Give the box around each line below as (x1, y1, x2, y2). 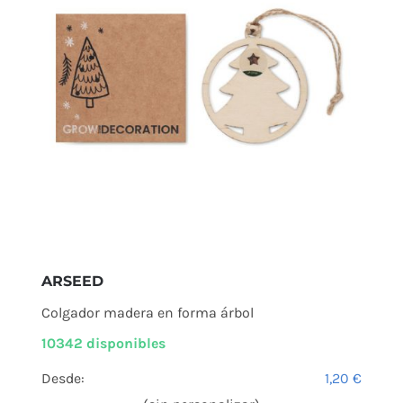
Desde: (40, 369, 85, 387)
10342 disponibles (40, 334, 166, 352)
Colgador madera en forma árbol (40, 303, 254, 321)
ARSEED (40, 272, 103, 290)
